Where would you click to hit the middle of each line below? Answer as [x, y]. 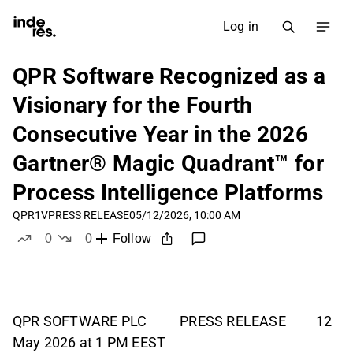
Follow [132, 239]
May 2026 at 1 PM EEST [89, 343]
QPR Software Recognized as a [169, 76]
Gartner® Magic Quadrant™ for [168, 163]
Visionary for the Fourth [133, 105]
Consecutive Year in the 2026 [160, 134]
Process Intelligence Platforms [168, 193]
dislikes [110, 253]
